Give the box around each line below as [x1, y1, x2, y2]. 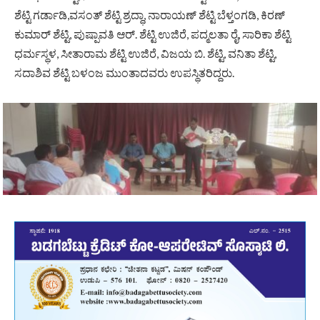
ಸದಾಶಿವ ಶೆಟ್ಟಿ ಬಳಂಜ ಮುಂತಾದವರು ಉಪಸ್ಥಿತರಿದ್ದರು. [14, 65, 234, 79]
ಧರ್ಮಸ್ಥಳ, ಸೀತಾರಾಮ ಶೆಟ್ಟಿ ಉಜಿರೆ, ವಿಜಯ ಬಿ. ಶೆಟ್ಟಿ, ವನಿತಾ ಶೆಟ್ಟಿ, [14, 46, 276, 60]
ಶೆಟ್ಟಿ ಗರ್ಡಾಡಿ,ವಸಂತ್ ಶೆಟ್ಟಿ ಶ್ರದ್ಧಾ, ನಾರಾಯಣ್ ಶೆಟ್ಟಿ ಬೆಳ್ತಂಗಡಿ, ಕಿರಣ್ [14, 7, 285, 21]
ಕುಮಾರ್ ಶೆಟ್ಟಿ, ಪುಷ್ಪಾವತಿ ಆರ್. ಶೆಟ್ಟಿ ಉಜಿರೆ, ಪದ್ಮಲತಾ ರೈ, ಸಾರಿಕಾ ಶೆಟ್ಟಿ [14, 26, 291, 41]
